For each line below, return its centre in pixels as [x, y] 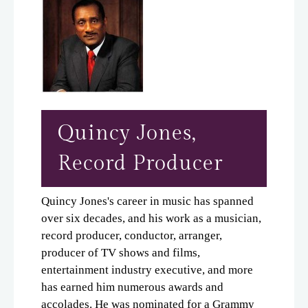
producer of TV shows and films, [121, 252]
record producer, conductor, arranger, [132, 235]
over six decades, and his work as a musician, [151, 218]
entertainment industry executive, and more [147, 269]
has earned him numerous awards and [132, 287]
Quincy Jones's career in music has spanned [147, 201]
